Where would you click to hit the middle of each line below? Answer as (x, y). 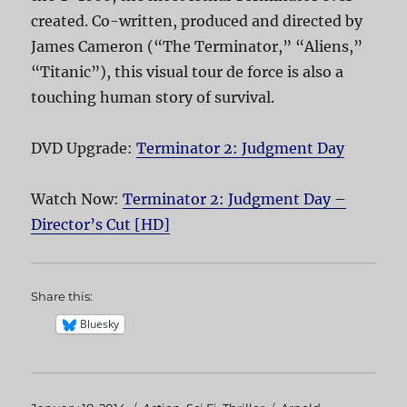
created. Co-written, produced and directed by (197, 20)
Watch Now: (77, 199)
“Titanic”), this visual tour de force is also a (188, 71)
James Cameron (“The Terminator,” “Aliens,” (197, 46)
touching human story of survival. (153, 97)
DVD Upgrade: (84, 148)
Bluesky (100, 324)
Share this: (62, 296)
